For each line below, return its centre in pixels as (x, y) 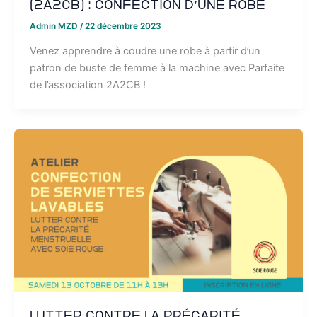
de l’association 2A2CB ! (87, 85)
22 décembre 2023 (123, 26)
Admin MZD (54, 26)
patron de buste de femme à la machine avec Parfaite (157, 68)
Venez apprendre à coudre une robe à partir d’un (145, 51)
